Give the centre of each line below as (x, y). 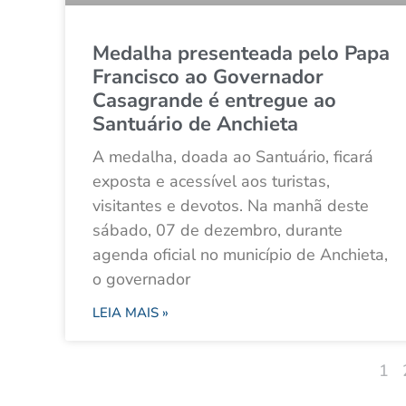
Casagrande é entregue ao (214, 101)
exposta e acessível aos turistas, (211, 182)
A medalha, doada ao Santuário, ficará (233, 157)
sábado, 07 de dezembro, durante (217, 231)
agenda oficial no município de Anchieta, (240, 255)
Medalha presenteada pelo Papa (241, 54)
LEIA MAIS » (130, 313)
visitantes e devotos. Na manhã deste (231, 206)
